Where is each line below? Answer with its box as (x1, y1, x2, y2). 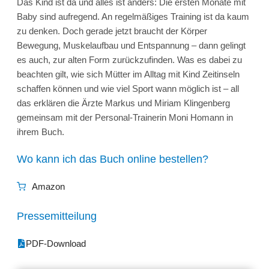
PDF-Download (26, 238, 86, 249)
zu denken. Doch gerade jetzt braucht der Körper (17, 25, 207, 36)
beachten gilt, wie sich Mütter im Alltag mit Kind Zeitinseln (17, 68, 240, 79)
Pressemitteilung (17, 210, 97, 222)
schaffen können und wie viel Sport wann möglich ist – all (17, 83, 239, 94)
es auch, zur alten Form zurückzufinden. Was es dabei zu (17, 54, 242, 65)
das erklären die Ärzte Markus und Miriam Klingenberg (17, 97, 230, 108)
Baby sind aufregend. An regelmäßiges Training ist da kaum (17, 11, 249, 22)
